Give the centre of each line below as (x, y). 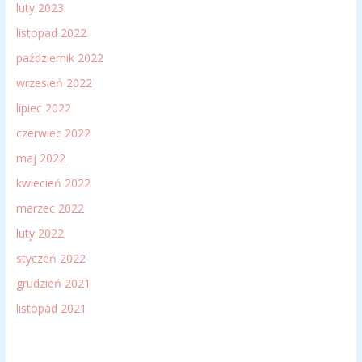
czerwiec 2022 (53, 133)
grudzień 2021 (53, 284)
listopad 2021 (51, 309)
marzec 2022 (50, 208)
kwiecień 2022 (53, 183)
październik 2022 (59, 58)
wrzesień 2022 (54, 83)
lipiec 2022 (43, 108)
